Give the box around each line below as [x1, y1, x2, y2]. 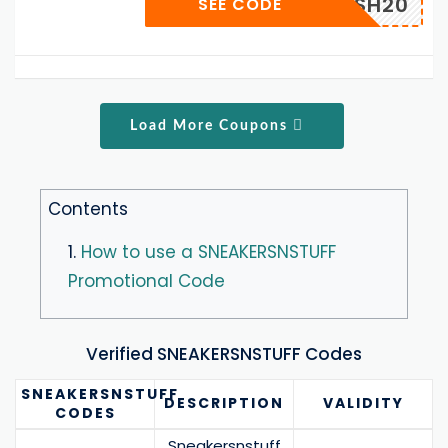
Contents [48, 196, 128, 221]
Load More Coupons [130, 118, 294, 133]
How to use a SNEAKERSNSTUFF [81, 239, 336, 264]
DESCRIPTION [164, 393, 284, 414]
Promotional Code [68, 268, 225, 293]
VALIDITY [322, 393, 404, 414]
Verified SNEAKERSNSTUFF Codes [86, 342, 362, 367]
